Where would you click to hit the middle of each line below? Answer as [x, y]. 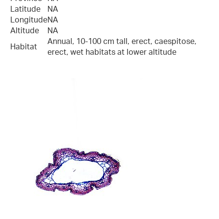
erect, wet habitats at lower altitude [112, 53]
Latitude [25, 10]
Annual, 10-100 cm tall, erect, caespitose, [122, 42]
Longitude [29, 21]
